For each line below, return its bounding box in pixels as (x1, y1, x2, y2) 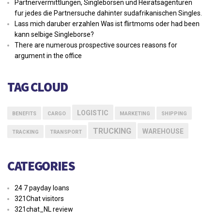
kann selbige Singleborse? (15, 31, 94, 39)
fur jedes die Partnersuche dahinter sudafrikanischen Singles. (15, 9, 202, 17)
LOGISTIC (77, 109, 108, 117)
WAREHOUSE (142, 127, 184, 136)
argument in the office (15, 52, 82, 60)
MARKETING (120, 110, 150, 117)
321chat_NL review (15, 205, 73, 214)
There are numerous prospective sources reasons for (15, 41, 177, 49)
